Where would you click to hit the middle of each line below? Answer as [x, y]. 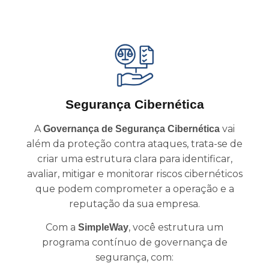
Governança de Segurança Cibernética [131, 128]
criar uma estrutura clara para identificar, [134, 159]
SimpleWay [103, 227]
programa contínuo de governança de [134, 242]
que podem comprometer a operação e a [134, 189]
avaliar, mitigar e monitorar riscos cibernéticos [134, 174]
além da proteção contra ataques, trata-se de [134, 144]
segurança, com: [134, 257]
